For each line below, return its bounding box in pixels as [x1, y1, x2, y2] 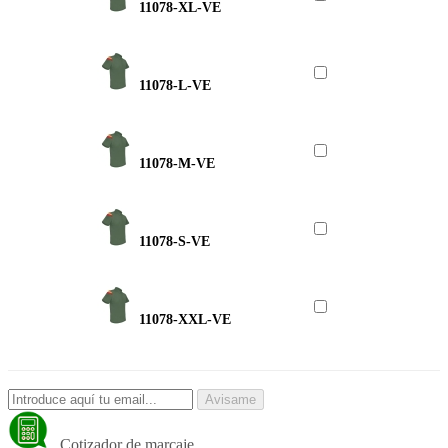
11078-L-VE [139, 77, 212, 93]
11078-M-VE [139, 155, 216, 171]
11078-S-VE [139, 233, 211, 249]
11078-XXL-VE [139, 311, 232, 327]
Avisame [205, 391, 256, 407]
